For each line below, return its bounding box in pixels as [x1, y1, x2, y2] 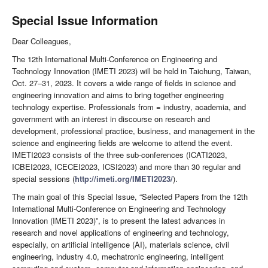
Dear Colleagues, [12, 35, 71, 47]
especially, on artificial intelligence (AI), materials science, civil [12, 239, 229, 251]
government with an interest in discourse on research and [12, 113, 210, 125]
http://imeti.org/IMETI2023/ [75, 173, 173, 185]
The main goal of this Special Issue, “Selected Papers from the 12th [12, 191, 248, 203]
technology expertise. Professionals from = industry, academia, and [12, 101, 246, 113]
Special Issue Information [12, 11, 158, 29]
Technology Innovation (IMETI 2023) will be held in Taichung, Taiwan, [12, 65, 251, 77]
